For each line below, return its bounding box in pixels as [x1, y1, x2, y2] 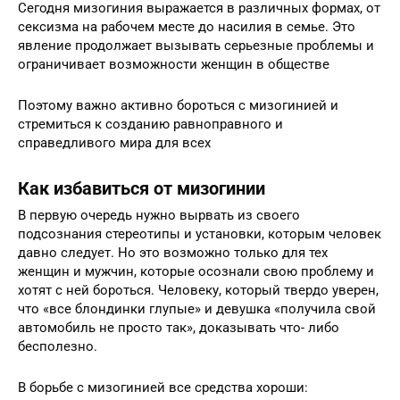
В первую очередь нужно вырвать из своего [18, 207, 300, 224]
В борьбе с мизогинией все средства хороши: [18, 379, 308, 396]
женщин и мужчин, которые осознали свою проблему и [18, 263, 374, 280]
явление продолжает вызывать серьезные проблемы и [18, 37, 374, 54]
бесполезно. [18, 338, 97, 355]
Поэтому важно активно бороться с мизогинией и [18, 97, 338, 114]
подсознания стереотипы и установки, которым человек [18, 226, 381, 243]
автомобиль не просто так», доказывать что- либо [18, 320, 339, 337]
